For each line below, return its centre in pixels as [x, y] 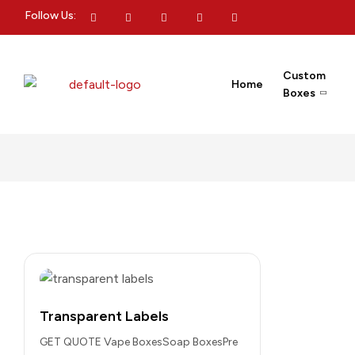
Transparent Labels [104, 317]
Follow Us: [50, 16]
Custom [304, 75]
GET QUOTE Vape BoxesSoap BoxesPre [139, 342]
